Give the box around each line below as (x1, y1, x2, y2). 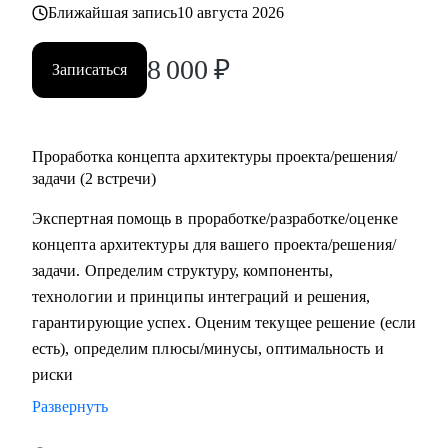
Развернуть (32, 398, 108, 415)
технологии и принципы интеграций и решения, (32, 288, 371, 305)
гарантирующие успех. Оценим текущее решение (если (32, 314, 416, 331)
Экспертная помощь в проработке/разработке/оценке (32, 210, 398, 227)
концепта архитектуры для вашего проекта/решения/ (32, 236, 396, 253)
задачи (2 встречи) (32, 170, 156, 187)
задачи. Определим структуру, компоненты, (32, 262, 334, 279)
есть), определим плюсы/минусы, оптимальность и (32, 340, 384, 357)
